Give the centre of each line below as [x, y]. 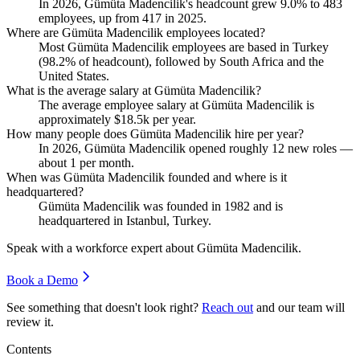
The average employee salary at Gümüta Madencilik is [176, 105]
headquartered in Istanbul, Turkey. [125, 221]
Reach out [227, 308]
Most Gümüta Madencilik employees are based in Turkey [184, 47]
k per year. [170, 120]
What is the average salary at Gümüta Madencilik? [134, 91]
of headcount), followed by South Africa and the [200, 62]
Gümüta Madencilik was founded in [131, 207]
